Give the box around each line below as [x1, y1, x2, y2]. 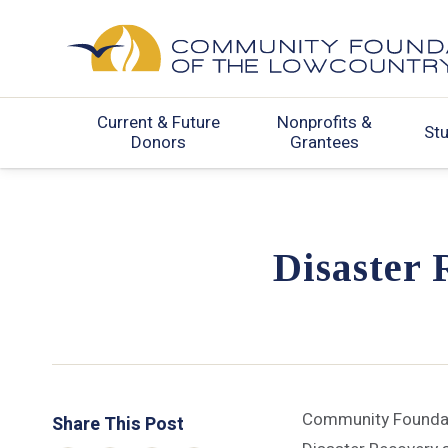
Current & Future [97, 109, 221, 135]
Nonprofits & [277, 109, 373, 135]
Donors [131, 129, 187, 155]
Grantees [290, 129, 360, 155]
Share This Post [52, 411, 184, 439]
